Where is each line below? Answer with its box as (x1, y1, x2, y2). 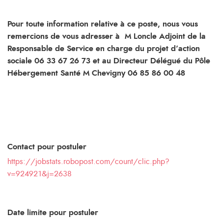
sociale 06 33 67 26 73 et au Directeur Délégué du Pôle (7, 57, 210, 65)
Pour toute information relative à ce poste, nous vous (7, 20, 198, 28)
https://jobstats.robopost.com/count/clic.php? (7, 158, 169, 165)
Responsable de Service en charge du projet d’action (7, 45, 200, 53)
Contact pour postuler (7, 143, 86, 151)
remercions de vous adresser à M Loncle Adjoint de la (7, 32, 206, 40)
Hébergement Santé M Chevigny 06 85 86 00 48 (7, 69, 185, 77)
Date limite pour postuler (7, 209, 98, 217)
